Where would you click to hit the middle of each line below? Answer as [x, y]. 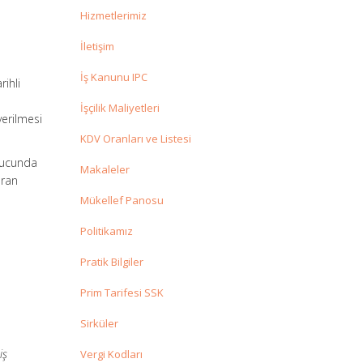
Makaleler [105, 170]
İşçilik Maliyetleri [120, 108]
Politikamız [106, 231]
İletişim [97, 47]
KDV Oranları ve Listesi [135, 139]
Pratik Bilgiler [111, 262]
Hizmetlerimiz [113, 16]
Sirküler [99, 324]
